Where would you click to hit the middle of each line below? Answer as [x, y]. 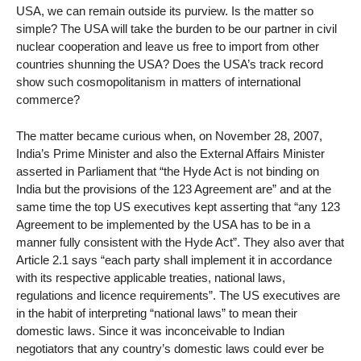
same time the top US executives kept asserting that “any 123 [178, 207]
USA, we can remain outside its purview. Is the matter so [165, 11]
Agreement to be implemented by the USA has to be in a [163, 225]
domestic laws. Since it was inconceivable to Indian [150, 331]
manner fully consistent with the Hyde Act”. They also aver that [180, 243]
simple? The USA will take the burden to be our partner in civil [176, 29]
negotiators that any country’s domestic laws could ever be [170, 349]
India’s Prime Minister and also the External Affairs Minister [170, 154]
